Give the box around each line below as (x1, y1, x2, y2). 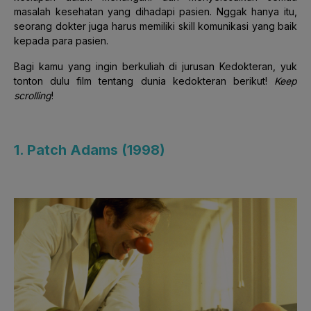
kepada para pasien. (14, 34, 108, 47)
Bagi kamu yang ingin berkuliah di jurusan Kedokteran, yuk (14, 60, 297, 72)
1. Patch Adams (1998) (14, 141, 165, 158)
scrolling (14, 89, 51, 101)
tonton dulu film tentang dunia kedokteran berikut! (14, 74, 274, 87)
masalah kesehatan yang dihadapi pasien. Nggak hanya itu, (14, 5, 297, 17)
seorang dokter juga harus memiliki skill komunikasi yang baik (14, 19, 297, 32)
